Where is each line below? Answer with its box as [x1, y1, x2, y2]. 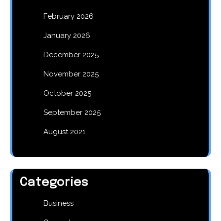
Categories [20, 176, 89, 189]
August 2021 [43, 127, 85, 136]
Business [43, 198, 74, 208]
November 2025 [43, 69, 99, 78]
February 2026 [43, 11, 94, 21]
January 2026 [43, 31, 90, 40]
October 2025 [43, 88, 91, 98]
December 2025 [43, 50, 99, 59]
